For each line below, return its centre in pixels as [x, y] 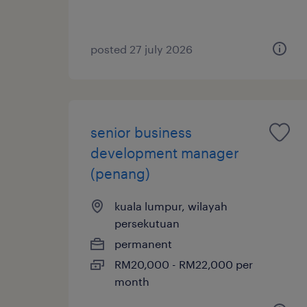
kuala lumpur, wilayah [171, 206]
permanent [143, 243]
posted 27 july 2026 [142, 49]
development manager [165, 152]
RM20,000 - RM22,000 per [184, 264]
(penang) [120, 173]
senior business [141, 132]
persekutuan [147, 223]
